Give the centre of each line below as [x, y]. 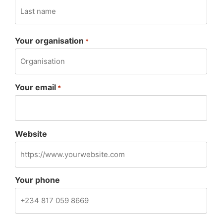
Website [31, 134]
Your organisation [49, 41]
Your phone [37, 180]
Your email [35, 87]
